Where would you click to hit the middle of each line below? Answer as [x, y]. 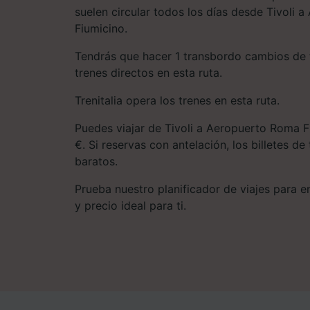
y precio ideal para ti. [130, 205]
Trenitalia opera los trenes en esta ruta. [177, 100]
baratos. [96, 161]
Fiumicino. [101, 28]
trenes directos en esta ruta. [148, 72]
